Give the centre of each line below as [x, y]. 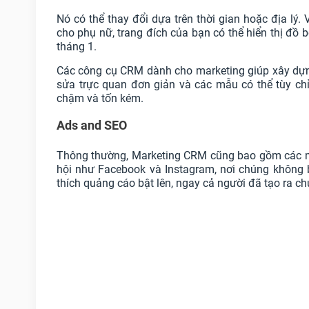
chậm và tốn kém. [100, 99]
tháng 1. [77, 47]
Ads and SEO [92, 126]
